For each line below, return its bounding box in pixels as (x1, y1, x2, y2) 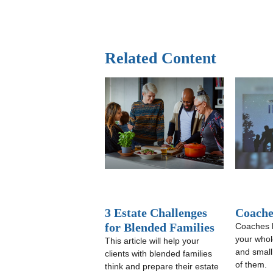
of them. (235, 260, 268, 269)
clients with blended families (105, 249, 212, 258)
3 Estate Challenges (105, 206, 207, 219)
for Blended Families (105, 221, 214, 234)
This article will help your (105, 236, 199, 246)
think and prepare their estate (105, 261, 219, 271)
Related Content (105, 49, 216, 67)
